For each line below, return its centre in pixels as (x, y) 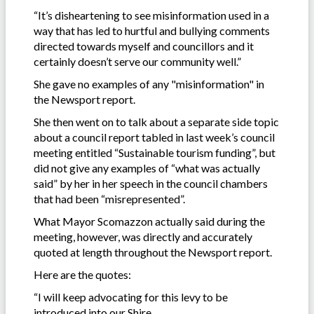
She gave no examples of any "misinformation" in (149, 83)
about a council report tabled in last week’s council (154, 137)
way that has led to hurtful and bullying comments (152, 30)
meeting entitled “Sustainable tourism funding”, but (155, 152)
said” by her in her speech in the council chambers (151, 183)
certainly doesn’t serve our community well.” (137, 61)
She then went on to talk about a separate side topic (156, 121)
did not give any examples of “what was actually (147, 168)
